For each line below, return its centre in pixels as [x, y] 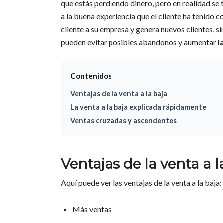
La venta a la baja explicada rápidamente [138, 107]
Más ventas [92, 209]
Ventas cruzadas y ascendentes [123, 120]
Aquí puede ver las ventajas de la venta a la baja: [141, 183]
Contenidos [91, 76]
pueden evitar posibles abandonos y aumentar [139, 42]
